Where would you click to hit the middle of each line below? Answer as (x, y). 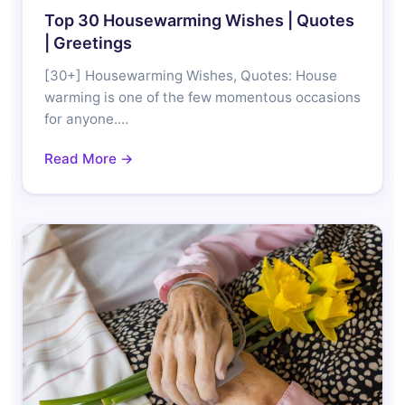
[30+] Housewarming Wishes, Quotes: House (191, 75)
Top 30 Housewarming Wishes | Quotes (199, 20)
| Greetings (88, 42)
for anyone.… (86, 118)
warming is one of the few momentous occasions (202, 97)
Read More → (89, 158)
